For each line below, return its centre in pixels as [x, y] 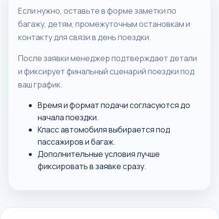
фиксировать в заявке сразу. [92, 166]
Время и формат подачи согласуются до [114, 105]
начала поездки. [68, 117]
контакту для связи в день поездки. [85, 37]
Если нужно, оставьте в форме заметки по [97, 11]
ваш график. [40, 85]
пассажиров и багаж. [77, 142]
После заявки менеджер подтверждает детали [108, 58]
